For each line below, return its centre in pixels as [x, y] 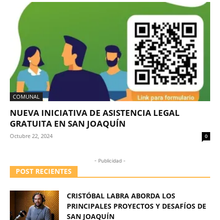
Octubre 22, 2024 [31, 136]
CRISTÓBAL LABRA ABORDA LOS [121, 195]
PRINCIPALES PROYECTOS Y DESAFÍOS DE [137, 206]
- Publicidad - [110, 160]
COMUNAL [26, 96]
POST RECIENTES [44, 171]
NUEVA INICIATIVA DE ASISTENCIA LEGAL [95, 112]
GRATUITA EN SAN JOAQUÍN [68, 123]
